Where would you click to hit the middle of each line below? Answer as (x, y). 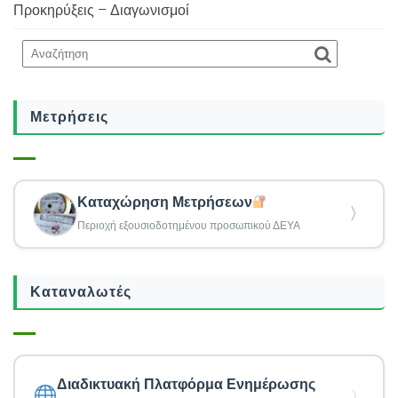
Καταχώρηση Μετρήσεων (165, 202)
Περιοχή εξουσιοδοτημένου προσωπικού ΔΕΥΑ (189, 226)
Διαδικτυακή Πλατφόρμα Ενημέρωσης (187, 384)
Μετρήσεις (69, 117)
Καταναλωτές (81, 292)
